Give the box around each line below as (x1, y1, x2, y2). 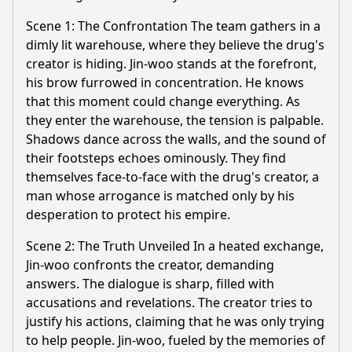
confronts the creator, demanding (70, 256, 274, 273)
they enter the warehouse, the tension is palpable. (26, 112, 324, 129)
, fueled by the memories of (162, 332, 325, 349)
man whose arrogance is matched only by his (26, 187, 295, 204)
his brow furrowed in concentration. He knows (26, 74, 304, 91)
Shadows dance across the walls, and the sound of (26, 130, 326, 148)
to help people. (26, 332, 118, 349)
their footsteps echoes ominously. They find (26, 149, 286, 167)
